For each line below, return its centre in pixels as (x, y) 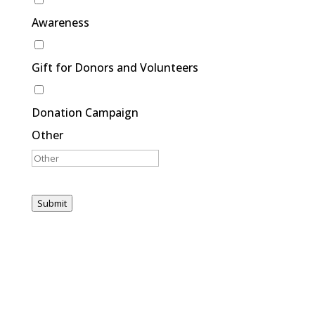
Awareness (60, 23)
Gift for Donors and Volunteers (115, 68)
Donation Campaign (85, 113)
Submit (52, 204)
